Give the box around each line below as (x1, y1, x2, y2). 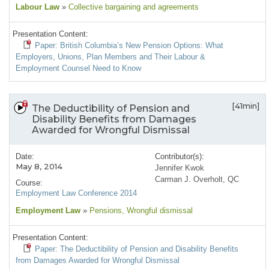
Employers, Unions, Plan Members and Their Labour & (16, 52, 205, 62)
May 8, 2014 (16, 162, 62, 172)
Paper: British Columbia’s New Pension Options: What (35, 41, 223, 50)
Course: (16, 178, 43, 188)
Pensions (87, 206, 122, 216)
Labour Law (16, 2, 59, 12)
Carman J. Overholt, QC (155, 175, 239, 184)
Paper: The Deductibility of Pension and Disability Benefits (35, 244, 238, 254)
